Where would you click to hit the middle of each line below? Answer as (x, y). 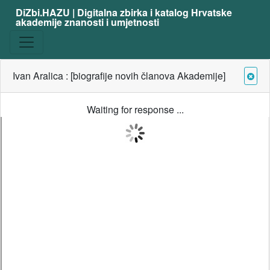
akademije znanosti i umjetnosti (87, 22)
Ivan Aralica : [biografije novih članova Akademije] (119, 76)
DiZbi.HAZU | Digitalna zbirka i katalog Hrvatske (124, 12)
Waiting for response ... (135, 109)
